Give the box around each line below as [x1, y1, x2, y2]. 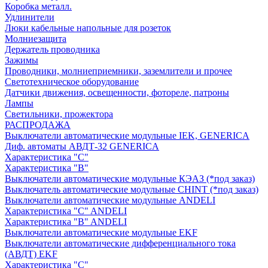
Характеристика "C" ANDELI [5, 205, 127, 216]
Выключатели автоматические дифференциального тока [5, 237, 236, 248]
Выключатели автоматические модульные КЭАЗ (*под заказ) [5, 173, 255, 184]
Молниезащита [5, 33, 66, 44]
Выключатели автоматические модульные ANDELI [5, 194, 215, 205]
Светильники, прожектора [5, 108, 113, 119]
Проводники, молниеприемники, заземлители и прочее [5, 65, 232, 76]
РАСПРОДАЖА [5, 119, 71, 130]
